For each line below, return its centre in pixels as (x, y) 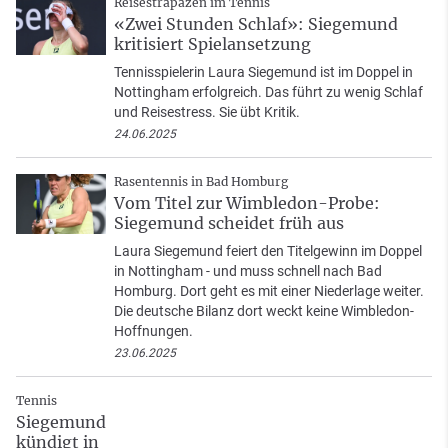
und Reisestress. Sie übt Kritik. (207, 111)
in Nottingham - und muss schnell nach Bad (248, 270)
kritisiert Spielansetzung (212, 43)
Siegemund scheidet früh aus (229, 222)
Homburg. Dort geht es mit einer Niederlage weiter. (269, 290)
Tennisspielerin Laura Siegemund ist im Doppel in (263, 71)
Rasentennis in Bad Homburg (201, 181)
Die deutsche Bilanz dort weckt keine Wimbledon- (264, 310)
